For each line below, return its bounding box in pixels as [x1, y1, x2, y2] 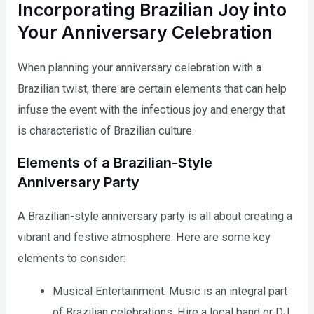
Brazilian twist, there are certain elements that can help [18, 81, 287, 95]
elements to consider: [18, 252, 126, 266]
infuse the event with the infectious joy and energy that [18, 102, 286, 116]
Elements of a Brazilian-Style [18, 154, 213, 172]
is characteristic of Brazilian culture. [18, 123, 195, 137]
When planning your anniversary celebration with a [18, 60, 262, 74]
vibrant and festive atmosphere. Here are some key [18, 231, 271, 245]
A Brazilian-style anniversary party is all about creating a [18, 210, 293, 224]
